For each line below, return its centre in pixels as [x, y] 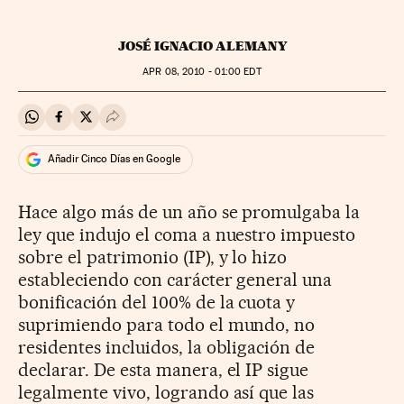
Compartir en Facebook [131, 124]
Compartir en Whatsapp [105, 124]
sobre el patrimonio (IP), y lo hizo [153, 257]
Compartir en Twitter [149, 124]
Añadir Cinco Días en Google [114, 159]
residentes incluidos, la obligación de [167, 347]
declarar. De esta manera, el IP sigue [164, 369]
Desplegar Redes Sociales [192, 124]
